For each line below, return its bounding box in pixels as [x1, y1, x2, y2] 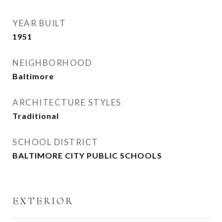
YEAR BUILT [12, 18, 66, 28]
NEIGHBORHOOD [12, 57, 92, 68]
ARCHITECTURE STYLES [12, 97, 121, 108]
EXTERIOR [12, 195, 73, 207]
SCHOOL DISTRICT [12, 137, 99, 147]
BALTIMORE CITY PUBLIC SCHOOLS [12, 151, 162, 160]
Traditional [12, 111, 59, 120]
